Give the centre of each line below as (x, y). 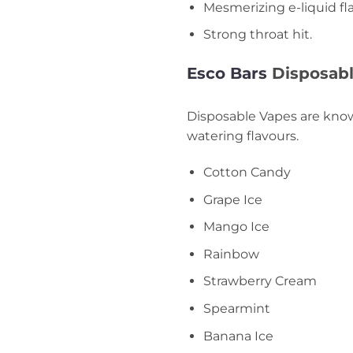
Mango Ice (236, 227)
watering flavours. (244, 136)
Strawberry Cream (260, 281)
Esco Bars (227, 74)
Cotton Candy (247, 173)
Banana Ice (238, 336)
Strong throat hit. (257, 35)
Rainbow (231, 254)
